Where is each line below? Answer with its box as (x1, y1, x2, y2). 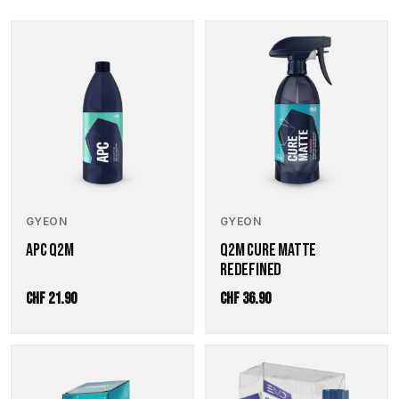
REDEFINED (220, 259, 282, 281)
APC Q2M (26, 240, 74, 261)
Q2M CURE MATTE (220, 240, 317, 261)
